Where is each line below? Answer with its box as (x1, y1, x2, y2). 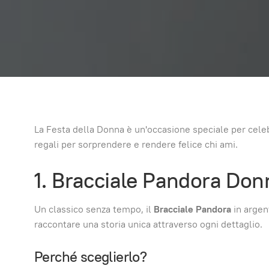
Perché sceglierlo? (34, 247, 147, 266)
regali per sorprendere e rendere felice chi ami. (34, 138, 238, 151)
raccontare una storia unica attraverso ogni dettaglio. (34, 217, 262, 231)
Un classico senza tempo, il (34, 202, 154, 216)
